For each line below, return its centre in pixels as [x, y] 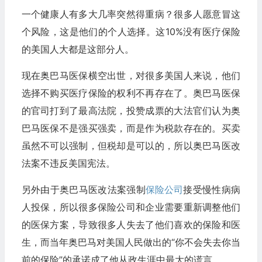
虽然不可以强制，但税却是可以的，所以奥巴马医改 [131, 145]
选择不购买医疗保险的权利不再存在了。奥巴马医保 [131, 93]
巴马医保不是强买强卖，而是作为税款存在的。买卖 [131, 128]
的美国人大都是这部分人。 [77, 49]
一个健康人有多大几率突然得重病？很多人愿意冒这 [131, 14]
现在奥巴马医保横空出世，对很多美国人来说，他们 [131, 75]
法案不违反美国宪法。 [68, 163]
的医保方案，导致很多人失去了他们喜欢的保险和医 [131, 224]
